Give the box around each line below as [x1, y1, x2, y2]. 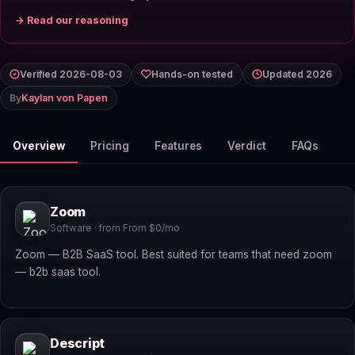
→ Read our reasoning [15, 13, 128, 26]
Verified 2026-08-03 [20, 67, 122, 80]
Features [155, 139, 202, 152]
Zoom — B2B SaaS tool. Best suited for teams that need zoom [15, 248, 332, 261]
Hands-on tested [151, 67, 233, 80]
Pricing [90, 139, 129, 152]
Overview [13, 139, 65, 152]
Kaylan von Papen [21, 91, 108, 104]
